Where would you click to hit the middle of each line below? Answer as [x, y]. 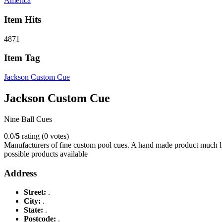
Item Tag [22, 58]
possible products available [46, 154]
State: [34, 210]
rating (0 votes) [44, 136]
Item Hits [23, 19]
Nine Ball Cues [28, 119]
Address [20, 173]
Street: [36, 192]
